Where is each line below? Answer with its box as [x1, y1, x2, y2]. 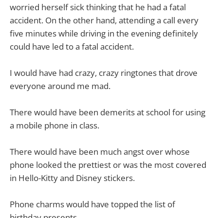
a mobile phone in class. [10, 120, 99, 131]
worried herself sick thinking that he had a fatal [10, 1, 186, 13]
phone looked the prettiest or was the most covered [10, 159, 206, 171]
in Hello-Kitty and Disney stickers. [10, 172, 135, 184]
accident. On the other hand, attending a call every [10, 14, 199, 26]
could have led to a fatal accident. [10, 40, 134, 52]
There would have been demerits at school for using [10, 107, 205, 118]
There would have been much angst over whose [10, 146, 190, 158]
